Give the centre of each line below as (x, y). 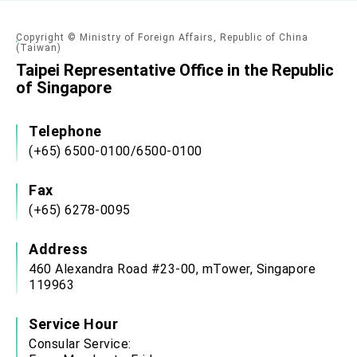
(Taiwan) (39, 48)
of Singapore (64, 88)
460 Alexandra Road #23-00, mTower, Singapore (172, 269)
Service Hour (73, 324)
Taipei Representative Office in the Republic (175, 71)
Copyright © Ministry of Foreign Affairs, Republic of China (162, 38)
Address (59, 249)
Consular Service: (80, 344)
